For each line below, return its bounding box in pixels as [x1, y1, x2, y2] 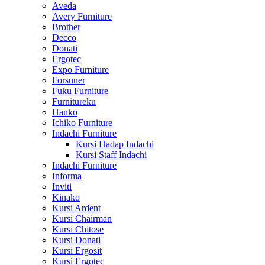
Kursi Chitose [52, 224, 104, 234]
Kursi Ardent [52, 203, 101, 213]
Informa [52, 171, 82, 181]
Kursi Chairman [52, 214, 112, 224]
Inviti [52, 182, 72, 192]
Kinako [52, 192, 80, 202]
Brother [52, 22, 80, 32]
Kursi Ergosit [52, 245, 102, 256]
